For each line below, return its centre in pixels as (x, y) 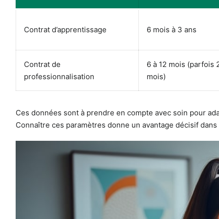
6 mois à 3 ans (172, 30)
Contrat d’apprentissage (65, 30)
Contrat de (42, 65)
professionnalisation (59, 77)
